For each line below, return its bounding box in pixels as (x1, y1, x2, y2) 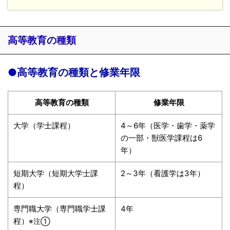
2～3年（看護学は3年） (121, 168, 205, 178)
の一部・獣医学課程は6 (121, 132, 202, 143)
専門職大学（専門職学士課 (13, 203, 106, 214)
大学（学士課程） (13, 120, 75, 130)
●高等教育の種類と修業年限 (8, 66, 140, 79)
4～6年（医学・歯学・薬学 (121, 120, 215, 130)
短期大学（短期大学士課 (13, 168, 98, 178)
